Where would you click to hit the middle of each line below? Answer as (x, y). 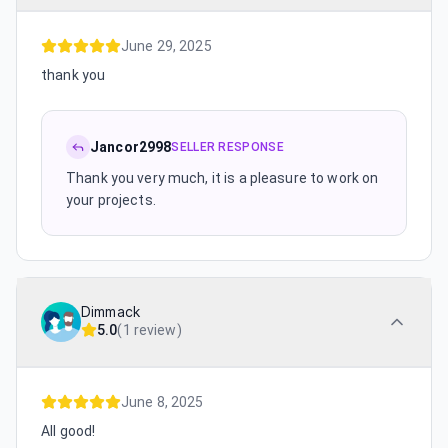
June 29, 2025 (166, 46)
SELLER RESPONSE (227, 147)
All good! (68, 431)
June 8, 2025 (162, 402)
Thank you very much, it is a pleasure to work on (222, 178)
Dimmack (110, 312)
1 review (149, 330)
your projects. (111, 200)
